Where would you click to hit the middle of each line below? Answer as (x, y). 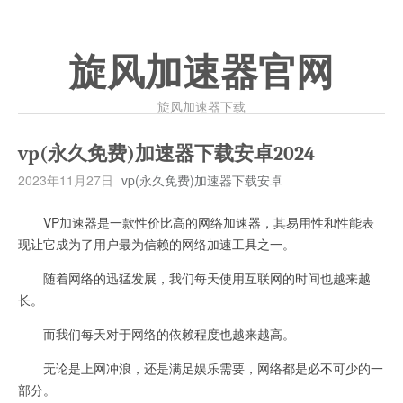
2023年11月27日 (66, 180)
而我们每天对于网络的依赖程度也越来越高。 (157, 334)
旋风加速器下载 (201, 106)
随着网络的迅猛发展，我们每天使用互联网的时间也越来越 (194, 278)
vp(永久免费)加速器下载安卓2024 (166, 154)
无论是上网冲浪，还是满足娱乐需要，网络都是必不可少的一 (201, 368)
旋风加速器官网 (201, 73)
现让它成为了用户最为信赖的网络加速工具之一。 (157, 244)
